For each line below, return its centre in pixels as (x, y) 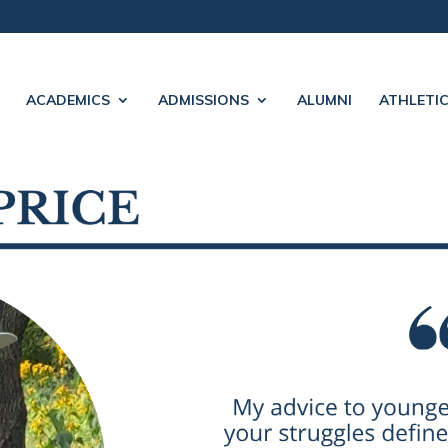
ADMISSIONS (203, 100)
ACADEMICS (67, 100)
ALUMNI (324, 100)
